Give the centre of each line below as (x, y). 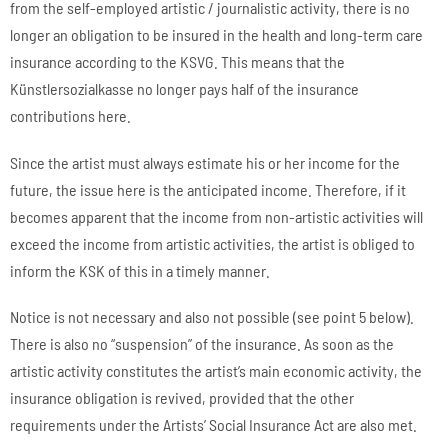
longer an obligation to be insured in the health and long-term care (216, 35)
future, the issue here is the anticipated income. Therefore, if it (208, 189)
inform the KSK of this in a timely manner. (140, 270)
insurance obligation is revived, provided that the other (182, 397)
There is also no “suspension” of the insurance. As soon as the (202, 343)
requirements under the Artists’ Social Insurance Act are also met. (213, 424)
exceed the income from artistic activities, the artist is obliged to (212, 243)
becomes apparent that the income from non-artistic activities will (216, 216)
